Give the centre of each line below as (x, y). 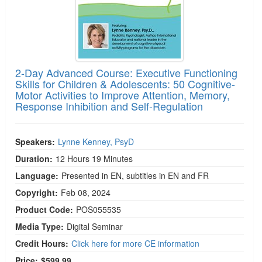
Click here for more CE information (135, 243)
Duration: (34, 158)
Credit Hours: (42, 243)
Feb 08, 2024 (87, 192)
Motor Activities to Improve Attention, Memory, (123, 94)
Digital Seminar (95, 226)
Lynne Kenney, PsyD (96, 141)
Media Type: (39, 226)
